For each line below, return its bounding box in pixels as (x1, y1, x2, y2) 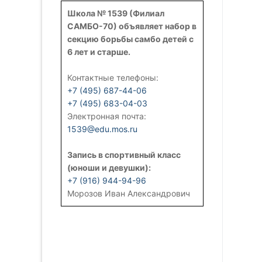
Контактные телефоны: (67, 72, 158, 82)
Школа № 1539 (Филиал (67, 8, 164, 18)
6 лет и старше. (67, 46, 130, 57)
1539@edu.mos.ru (67, 123, 137, 134)
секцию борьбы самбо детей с (67, 33, 194, 44)
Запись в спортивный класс (67, 149, 181, 160)
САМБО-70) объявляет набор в (67, 20, 196, 31)
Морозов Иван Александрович (67, 188, 190, 198)
